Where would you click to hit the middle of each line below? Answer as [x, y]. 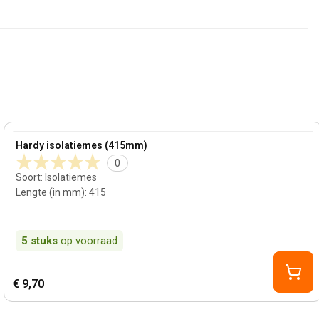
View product [45, 138]
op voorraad [89, 241]
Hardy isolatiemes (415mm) [82, 145]
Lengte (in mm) [51, 192]
